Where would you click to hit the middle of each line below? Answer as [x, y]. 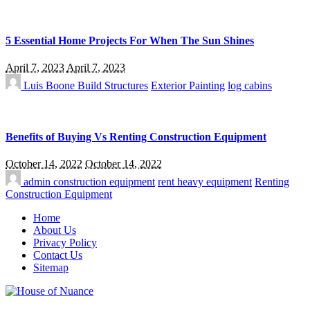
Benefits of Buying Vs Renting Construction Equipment [136, 136]
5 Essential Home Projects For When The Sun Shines [130, 41]
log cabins [250, 86]
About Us [55, 230]
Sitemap [51, 267]
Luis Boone [49, 86]
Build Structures [113, 86]
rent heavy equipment [205, 182]
